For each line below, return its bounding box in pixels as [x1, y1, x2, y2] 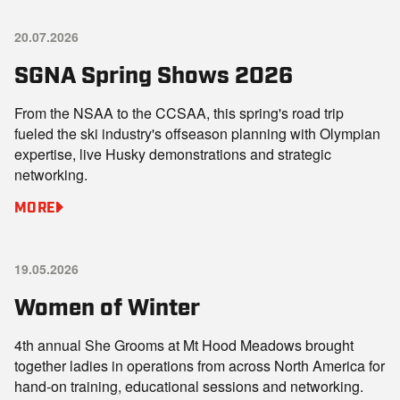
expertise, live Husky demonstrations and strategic [14, 144, 331, 164]
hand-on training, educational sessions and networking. [14, 376, 363, 396]
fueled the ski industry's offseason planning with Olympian [14, 123, 380, 144]
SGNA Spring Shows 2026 [14, 59, 293, 87]
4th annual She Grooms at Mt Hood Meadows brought [14, 335, 354, 355]
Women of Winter [14, 291, 200, 319]
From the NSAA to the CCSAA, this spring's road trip [14, 103, 344, 123]
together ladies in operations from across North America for [14, 355, 385, 376]
